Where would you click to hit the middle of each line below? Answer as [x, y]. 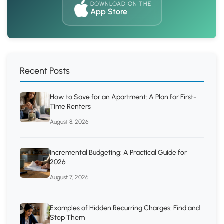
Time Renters [70, 107]
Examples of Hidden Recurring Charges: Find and [125, 208]
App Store [109, 11]
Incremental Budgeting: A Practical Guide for [118, 153]
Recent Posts [45, 71]
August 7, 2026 [69, 178]
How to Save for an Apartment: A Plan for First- [123, 97]
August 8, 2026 [69, 122]
